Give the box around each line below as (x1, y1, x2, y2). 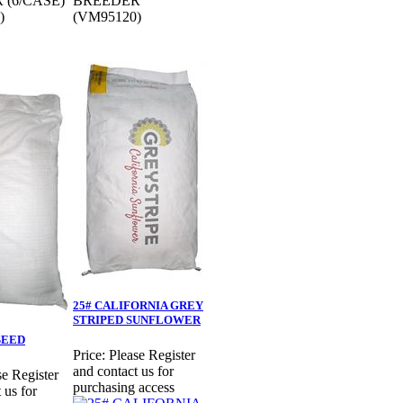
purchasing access (73, 380, 175, 396)
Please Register (109, 347, 195, 363)
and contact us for (73, 363, 174, 380)
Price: (73, 347, 105, 363)
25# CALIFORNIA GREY (73, 299, 203, 313)
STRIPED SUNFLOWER (73, 313, 201, 327)
